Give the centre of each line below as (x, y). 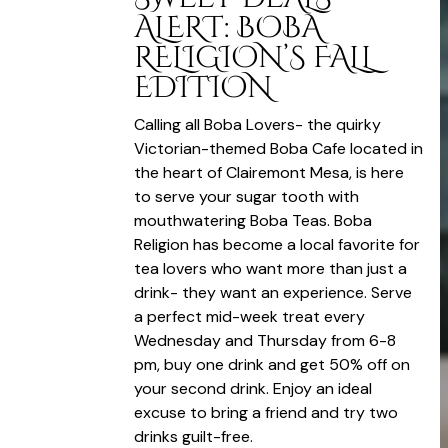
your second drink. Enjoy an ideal (253, 388)
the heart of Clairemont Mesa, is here (269, 172)
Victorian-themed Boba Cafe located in (279, 148)
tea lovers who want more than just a (271, 268)
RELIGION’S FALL (254, 57)
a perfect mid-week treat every (250, 316)
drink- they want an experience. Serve (273, 292)
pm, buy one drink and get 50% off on (272, 364)
